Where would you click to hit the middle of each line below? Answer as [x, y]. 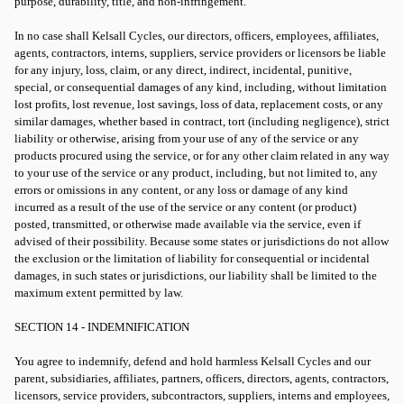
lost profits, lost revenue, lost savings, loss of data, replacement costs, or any [199, 104]
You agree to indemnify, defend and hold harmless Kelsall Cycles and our [193, 361]
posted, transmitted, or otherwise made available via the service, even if [188, 224]
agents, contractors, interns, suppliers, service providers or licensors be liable [200, 53]
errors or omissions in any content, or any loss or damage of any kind [181, 190]
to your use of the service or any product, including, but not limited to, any [196, 173]
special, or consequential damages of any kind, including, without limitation [201, 87]
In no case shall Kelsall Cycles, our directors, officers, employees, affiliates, [197, 36]
